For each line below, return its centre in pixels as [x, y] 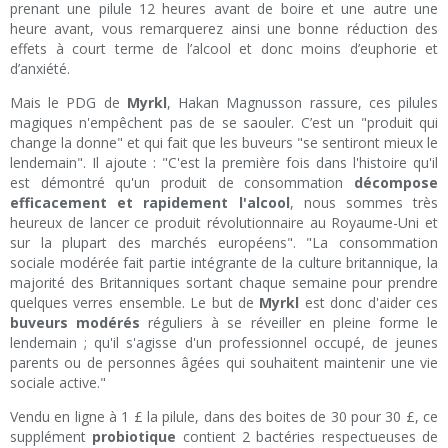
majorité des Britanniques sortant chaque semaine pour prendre [224, 283]
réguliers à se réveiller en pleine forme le [289, 323]
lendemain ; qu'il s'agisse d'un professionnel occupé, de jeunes [224, 343]
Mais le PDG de [68, 103]
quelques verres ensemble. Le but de [135, 303]
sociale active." [58, 383]
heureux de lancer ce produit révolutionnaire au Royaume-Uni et [224, 223]
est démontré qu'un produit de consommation [182, 183]
